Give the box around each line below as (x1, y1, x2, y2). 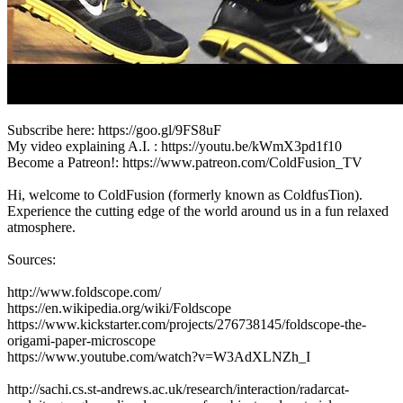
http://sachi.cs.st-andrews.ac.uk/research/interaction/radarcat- (7, 381, 349, 397)
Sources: (7, 251, 56, 267)
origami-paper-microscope (7, 332, 156, 348)
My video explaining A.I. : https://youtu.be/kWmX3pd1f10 (7, 138, 342, 154)
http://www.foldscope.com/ (7, 283, 161, 300)
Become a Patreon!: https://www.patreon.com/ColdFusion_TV (7, 154, 363, 170)
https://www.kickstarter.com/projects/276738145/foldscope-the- (7, 316, 366, 332)
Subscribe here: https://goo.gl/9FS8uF (7, 121, 221, 138)
